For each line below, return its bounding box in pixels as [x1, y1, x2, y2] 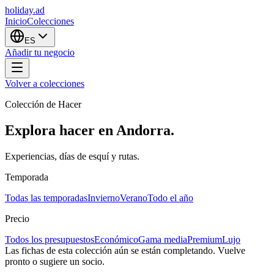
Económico [94, 234, 138, 245]
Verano [120, 192, 147, 203]
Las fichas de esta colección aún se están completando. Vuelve [5, 245, 245, 256]
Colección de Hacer [5, 99, 81, 109]
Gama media [138, 234, 187, 245]
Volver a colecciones [5, 78, 84, 89]
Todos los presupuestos [5, 234, 94, 245]
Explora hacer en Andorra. [5, 122, 174, 138]
